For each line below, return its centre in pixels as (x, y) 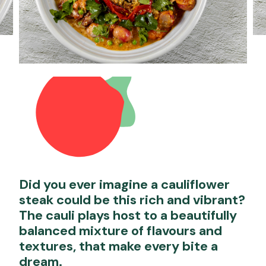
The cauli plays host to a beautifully (128, 216)
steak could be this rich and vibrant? (132, 200)
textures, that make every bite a (118, 246)
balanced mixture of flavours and (121, 231)
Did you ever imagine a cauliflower (124, 185)
